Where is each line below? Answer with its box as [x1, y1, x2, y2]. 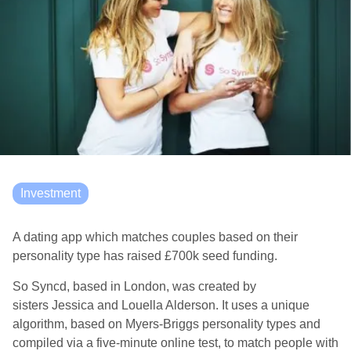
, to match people [218, 336, 313, 349]
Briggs [163, 317, 199, 331]
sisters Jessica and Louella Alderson [13, 299, 215, 312]
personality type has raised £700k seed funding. [13, 249, 280, 262]
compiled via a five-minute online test [13, 336, 218, 349]
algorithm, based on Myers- [13, 317, 163, 331]
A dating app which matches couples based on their [13, 230, 298, 244]
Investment [20, 186, 81, 200]
